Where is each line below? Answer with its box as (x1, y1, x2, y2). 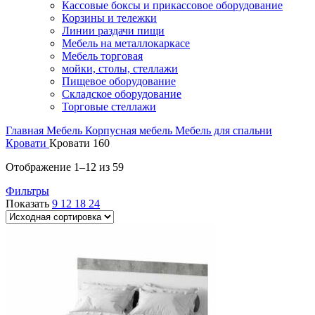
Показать (6, 198, 52, 210)
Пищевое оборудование (62, 75, 176, 88)
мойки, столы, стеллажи (62, 63, 178, 75)
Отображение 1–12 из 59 (6, 161, 124, 174)
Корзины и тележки (62, 12, 157, 25)
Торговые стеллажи (62, 101, 156, 113)
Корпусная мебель (85, 124, 175, 137)
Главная (6, 124, 46, 137)
